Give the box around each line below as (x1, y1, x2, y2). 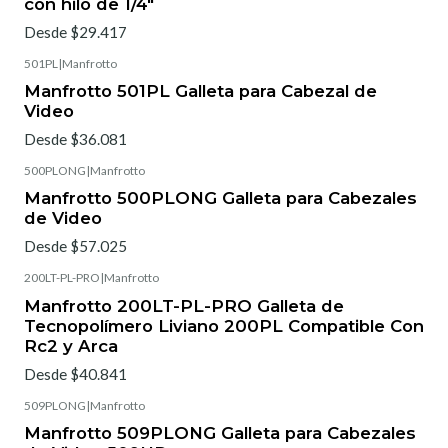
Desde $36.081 (24, 130, 127, 149)
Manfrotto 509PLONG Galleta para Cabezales (24, 423, 416, 444)
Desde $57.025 (24, 237, 127, 256)
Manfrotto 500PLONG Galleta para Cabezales (24, 188, 417, 209)
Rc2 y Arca (24, 335, 118, 356)
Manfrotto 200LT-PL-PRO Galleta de (24, 295, 344, 316)
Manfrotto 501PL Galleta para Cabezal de (24, 80, 377, 101)
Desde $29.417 (24, 22, 127, 41)
